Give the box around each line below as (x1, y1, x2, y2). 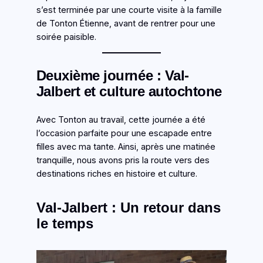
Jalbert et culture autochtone (36, 83, 222, 100)
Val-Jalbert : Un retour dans (36, 200, 221, 216)
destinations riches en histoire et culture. (36, 168, 197, 180)
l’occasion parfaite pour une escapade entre (36, 128, 212, 139)
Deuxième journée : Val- (36, 68, 189, 84)
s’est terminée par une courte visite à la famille (36, 4, 222, 15)
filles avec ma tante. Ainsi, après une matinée (36, 141, 215, 153)
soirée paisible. (36, 31, 96, 42)
